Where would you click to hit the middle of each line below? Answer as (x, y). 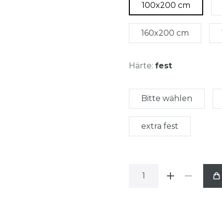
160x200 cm (165, 33)
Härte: (141, 65)
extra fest (160, 126)
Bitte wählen (167, 98)
